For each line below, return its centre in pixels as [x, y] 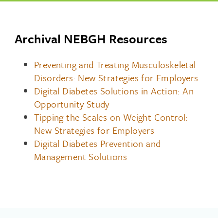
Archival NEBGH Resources [91, 39]
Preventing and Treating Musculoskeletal [115, 64]
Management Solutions [81, 156]
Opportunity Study [72, 104]
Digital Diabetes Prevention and [98, 143]
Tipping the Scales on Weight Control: [111, 117]
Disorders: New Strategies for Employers [116, 78]
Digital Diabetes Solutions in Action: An [114, 91]
